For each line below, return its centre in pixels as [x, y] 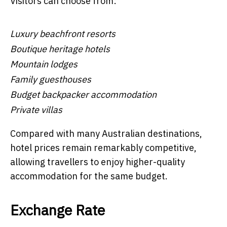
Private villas [36, 109]
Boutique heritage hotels [60, 49]
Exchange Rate [58, 210]
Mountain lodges [44, 64]
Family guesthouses [51, 79]
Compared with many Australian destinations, [106, 133]
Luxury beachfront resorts [63, 33]
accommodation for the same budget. [89, 176]
